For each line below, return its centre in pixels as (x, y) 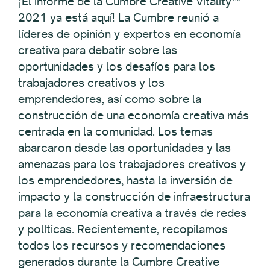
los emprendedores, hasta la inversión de (125, 180)
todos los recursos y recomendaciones (122, 245)
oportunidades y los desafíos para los (117, 66)
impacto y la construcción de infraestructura (134, 196)
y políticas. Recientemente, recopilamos (123, 229)
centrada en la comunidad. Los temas (115, 131)
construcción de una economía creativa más (133, 115)
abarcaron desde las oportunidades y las (124, 147)
